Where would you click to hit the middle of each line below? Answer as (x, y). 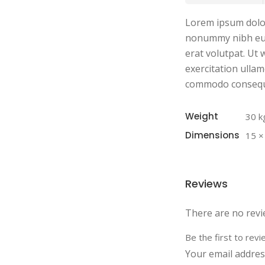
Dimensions (212, 135)
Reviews (206, 184)
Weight (202, 116)
